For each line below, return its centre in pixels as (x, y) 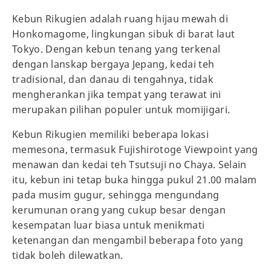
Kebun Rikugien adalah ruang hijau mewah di (120, 18)
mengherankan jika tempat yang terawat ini (117, 94)
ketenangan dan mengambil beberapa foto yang (128, 240)
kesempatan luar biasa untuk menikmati (109, 225)
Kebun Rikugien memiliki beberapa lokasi (111, 134)
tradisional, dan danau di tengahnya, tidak (113, 79)
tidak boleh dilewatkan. (68, 255)
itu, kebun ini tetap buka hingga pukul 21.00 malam (135, 179)
